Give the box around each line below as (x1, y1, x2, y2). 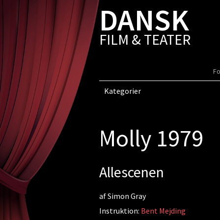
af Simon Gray (99, 191, 146, 201)
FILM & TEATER (99, 30, 191, 49)
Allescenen (99, 163, 164, 181)
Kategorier (104, 86, 141, 96)
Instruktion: (99, 206, 141, 216)
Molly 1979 (99, 123, 203, 153)
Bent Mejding (140, 206, 186, 216)
